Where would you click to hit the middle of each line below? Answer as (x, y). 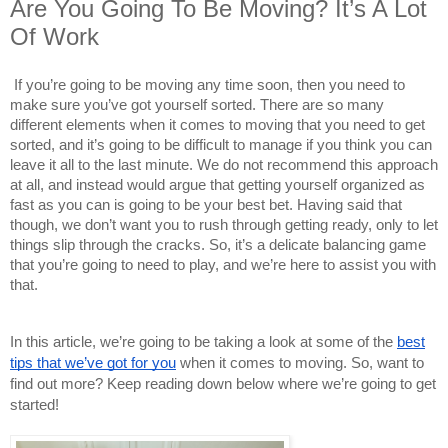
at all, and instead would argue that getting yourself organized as (217, 184)
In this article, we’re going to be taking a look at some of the (203, 341)
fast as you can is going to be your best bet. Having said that (206, 204)
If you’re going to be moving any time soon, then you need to (209, 84)
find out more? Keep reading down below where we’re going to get (223, 383)
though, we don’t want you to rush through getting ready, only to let (224, 224)
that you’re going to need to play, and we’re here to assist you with (223, 264)
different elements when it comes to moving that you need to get (217, 124)
